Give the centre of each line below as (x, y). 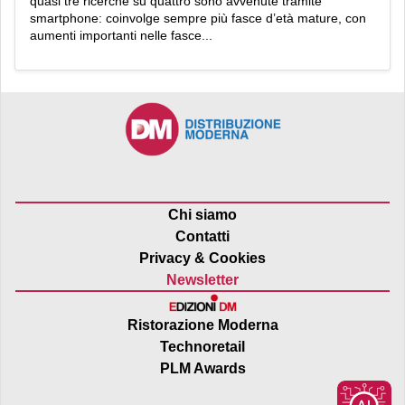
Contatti (202, 237)
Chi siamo (202, 215)
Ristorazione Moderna (202, 325)
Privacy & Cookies (202, 259)
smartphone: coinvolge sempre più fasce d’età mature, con (198, 18)
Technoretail (202, 347)
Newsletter (202, 280)
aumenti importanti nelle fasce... (121, 35)
